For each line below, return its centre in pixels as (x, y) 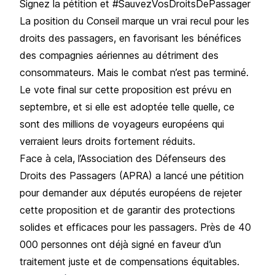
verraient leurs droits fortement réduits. (107, 141)
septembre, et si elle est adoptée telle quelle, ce (127, 107)
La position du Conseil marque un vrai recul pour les (134, 21)
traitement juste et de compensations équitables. (130, 261)
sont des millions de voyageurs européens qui (122, 124)
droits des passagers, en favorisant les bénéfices (130, 38)
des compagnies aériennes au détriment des (119, 55)
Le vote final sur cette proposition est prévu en (126, 89)
